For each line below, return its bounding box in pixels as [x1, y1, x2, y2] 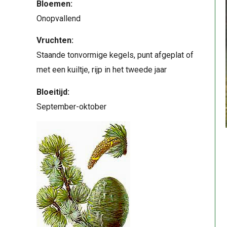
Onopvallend [36, 13, 81, 23]
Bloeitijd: [36, 87, 69, 97]
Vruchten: [36, 35, 73, 46]
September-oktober [36, 101, 106, 111]
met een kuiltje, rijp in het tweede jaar [36, 65, 167, 75]
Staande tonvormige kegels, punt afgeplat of [36, 50, 194, 60]
